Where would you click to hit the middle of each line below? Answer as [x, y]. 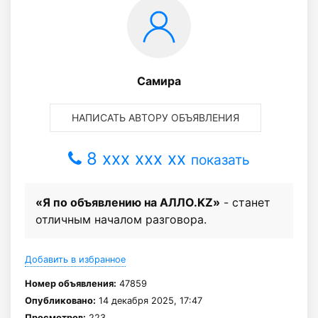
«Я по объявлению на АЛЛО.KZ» [128, 202]
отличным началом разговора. [121, 219]
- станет [245, 202]
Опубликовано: [60, 300]
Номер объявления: [71, 283]
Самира [159, 81]
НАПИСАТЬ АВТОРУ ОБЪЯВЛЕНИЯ [155, 117]
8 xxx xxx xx [136, 158]
